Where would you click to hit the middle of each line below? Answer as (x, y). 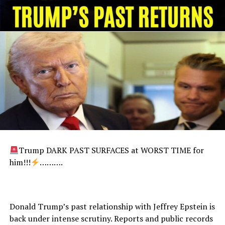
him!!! (20, 162)
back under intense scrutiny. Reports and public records (111, 218)
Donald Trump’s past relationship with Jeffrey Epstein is (112, 206)
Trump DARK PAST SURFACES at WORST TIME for (111, 150)
